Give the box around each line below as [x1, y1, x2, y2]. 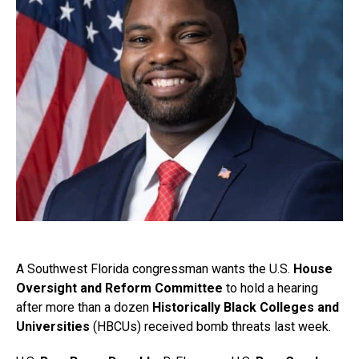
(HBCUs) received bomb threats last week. [90, 319, 331, 335]
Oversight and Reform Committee [16, 280, 223, 296]
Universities [16, 319, 90, 335]
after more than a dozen [16, 300, 152, 316]
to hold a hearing [223, 280, 318, 296]
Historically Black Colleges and [152, 300, 339, 316]
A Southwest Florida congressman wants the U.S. [16, 261, 293, 277]
